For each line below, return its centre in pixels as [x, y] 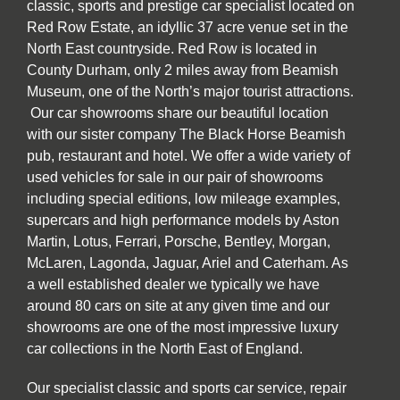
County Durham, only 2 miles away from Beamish [183, 70]
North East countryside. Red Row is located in [172, 48]
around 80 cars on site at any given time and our [178, 305]
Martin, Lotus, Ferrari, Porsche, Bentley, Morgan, [179, 241]
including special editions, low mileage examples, [183, 198]
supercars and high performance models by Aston [183, 220]
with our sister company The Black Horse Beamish [186, 134]
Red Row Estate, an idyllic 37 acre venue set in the [187, 27]
